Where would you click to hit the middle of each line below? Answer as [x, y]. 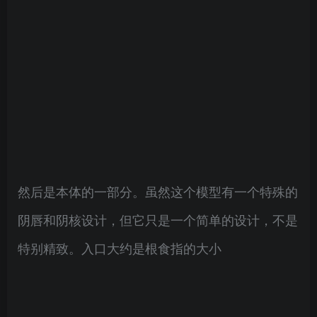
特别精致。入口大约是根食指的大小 [120, 248]
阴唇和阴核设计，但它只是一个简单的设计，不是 [158, 219]
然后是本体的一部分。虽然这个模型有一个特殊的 [158, 191]
